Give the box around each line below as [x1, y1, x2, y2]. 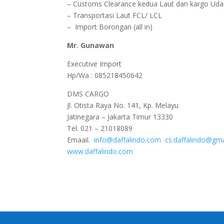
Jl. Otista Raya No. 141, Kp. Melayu [67, 100, 179, 110]
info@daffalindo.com [94, 135, 165, 145]
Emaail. [67, 135, 94, 145]
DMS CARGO [67, 89, 109, 99]
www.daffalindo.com [67, 146, 133, 156]
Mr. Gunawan [67, 40, 114, 50]
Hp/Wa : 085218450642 [67, 70, 143, 80]
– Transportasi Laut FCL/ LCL [67, 10, 162, 20]
